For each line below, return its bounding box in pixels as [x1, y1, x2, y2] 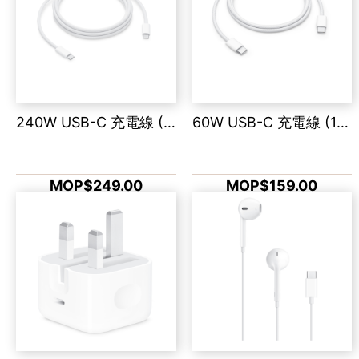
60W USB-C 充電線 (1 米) [336, 113, 349, 131]
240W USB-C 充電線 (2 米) [163, 113, 175, 131]
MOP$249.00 [49, 176, 143, 194]
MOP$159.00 [226, 176, 318, 194]
